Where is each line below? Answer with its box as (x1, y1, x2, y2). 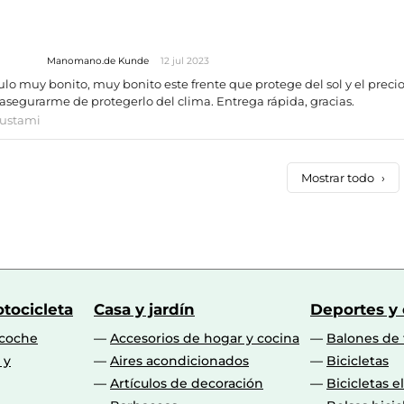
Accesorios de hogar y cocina (110, 330, 299, 347)
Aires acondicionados (110, 353, 249, 370)
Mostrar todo (301, 170, 378, 186)
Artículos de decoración (110, 375, 263, 392)
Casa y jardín (94, 300, 195, 319)
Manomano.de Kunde (47, 55, 152, 68)
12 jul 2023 (161, 55, 210, 68)
